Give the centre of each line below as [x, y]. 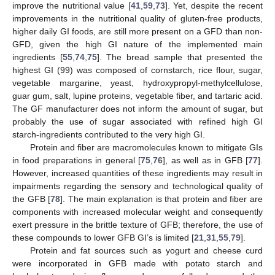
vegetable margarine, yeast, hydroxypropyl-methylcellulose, [137, 83]
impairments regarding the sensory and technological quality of [137, 186]
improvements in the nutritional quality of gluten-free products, [137, 18]
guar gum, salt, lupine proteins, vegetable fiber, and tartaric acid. [137, 95]
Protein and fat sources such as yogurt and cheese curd [146, 250]
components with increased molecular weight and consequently [137, 211]
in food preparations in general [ [77, 160]
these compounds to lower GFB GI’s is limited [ [103, 237]
